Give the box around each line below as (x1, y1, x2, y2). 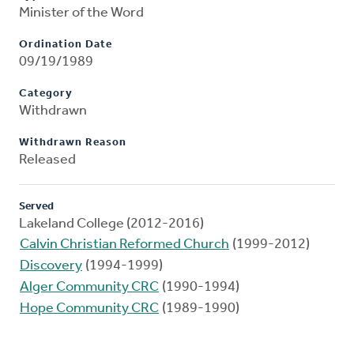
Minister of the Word (19, 6, 144, 21)
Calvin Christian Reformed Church (20, 237, 229, 253)
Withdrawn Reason (19, 137, 126, 149)
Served (19, 201, 54, 213)
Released (19, 153, 76, 168)
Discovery (20, 258, 82, 274)
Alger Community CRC (20, 280, 159, 296)
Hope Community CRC (20, 301, 159, 317)
